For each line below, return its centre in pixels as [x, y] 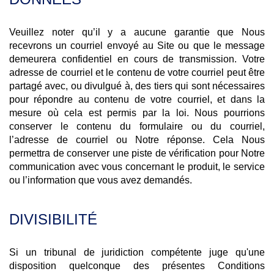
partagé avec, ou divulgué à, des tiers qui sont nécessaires [137, 86]
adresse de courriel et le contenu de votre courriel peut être [137, 72]
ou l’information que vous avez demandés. [101, 180]
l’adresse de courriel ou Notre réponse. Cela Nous [137, 140]
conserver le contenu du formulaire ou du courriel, [137, 126]
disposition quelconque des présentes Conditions [137, 266]
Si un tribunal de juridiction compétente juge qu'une [137, 252]
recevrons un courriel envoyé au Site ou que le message [137, 46]
